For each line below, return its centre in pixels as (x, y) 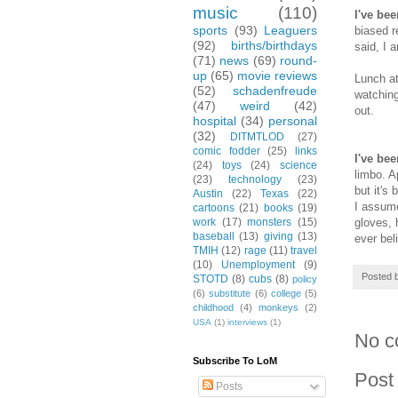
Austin (208, 194)
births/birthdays (274, 46)
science (299, 166)
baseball (214, 237)
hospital (215, 121)
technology (255, 180)
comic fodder (227, 151)
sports (210, 31)
